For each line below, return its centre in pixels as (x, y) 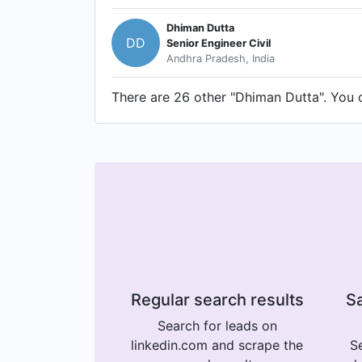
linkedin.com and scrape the (217, 345)
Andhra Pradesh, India (221, 58)
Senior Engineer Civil (219, 43)
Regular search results (217, 300)
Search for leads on (217, 326)
